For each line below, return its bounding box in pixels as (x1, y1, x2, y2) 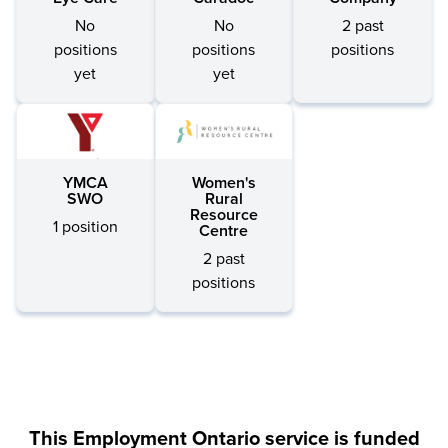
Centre (199, 220, 249, 241)
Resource (189, 204, 258, 225)
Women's (191, 172, 256, 193)
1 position (52, 216, 118, 237)
